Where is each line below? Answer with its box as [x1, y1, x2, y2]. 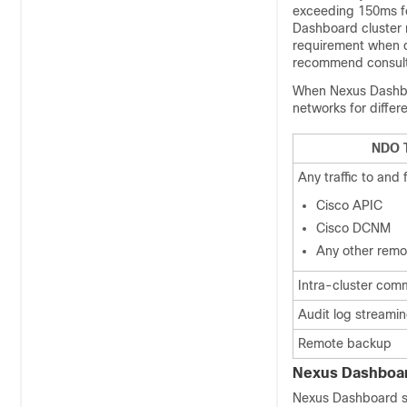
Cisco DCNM [316, 221, 391, 235]
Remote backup [298, 336, 392, 351]
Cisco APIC [316, 198, 382, 213]
